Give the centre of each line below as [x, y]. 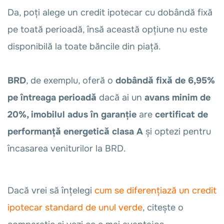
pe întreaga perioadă [52, 97]
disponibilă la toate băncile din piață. [85, 46]
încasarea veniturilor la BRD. [68, 148]
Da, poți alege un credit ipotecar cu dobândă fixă [110, 12]
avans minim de [177, 97]
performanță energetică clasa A [76, 131]
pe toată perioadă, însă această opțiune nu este [107, 29]
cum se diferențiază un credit [155, 190]
